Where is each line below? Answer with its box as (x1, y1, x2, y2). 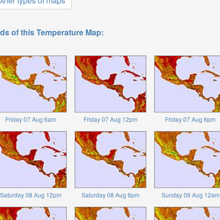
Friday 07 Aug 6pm (165, 114, 216, 123)
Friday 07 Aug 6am (5, 114, 56, 123)
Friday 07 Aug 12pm (83, 114, 138, 123)
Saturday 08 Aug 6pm (82, 190, 140, 199)
